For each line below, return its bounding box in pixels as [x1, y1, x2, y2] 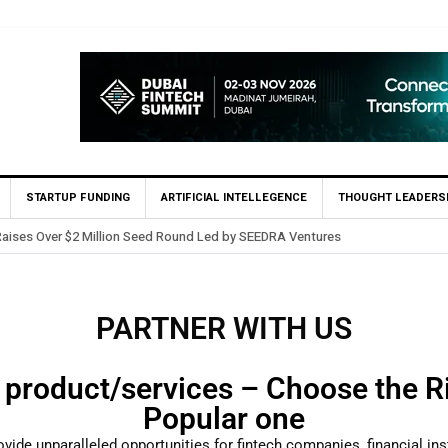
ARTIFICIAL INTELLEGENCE [161, 189, 307, 206]
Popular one [143, 401, 305, 436]
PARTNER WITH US [96, 311, 352, 346]
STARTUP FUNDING [26, 189, 130, 206]
